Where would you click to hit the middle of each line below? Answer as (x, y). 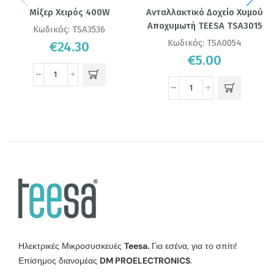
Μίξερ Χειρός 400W (69, 12)
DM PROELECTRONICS (145, 261)
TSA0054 (224, 43)
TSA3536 (89, 29)
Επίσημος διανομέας (59, 261)
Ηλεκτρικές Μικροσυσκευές (71, 246)
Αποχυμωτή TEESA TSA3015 (205, 25)
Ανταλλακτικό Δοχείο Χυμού (205, 12)
